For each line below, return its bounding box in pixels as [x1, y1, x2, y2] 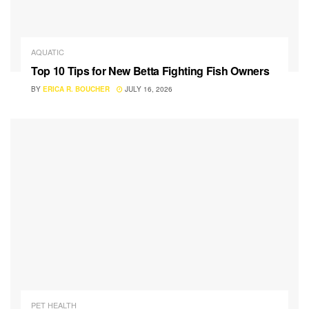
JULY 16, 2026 [123, 83, 172, 94]
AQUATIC [31, 46, 64, 57]
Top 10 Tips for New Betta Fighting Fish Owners [31, 62, 270, 79]
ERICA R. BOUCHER [43, 83, 110, 94]
